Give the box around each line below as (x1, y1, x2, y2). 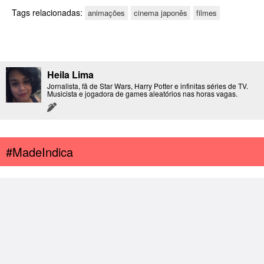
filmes (196, 7, 217, 19)
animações (88, 7, 125, 19)
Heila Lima (47, 68, 94, 82)
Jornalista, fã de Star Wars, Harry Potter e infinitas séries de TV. (47, 81, 248, 91)
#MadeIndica (6, 143, 73, 161)
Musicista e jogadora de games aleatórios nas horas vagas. (47, 88, 237, 99)
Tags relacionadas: (12, 6, 85, 19)
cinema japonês (134, 7, 187, 19)
